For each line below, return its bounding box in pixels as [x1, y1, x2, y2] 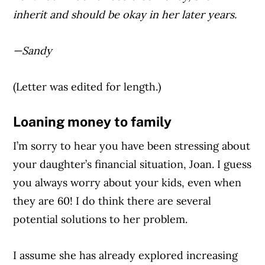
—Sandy [13, 44, 53, 58]
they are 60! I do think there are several [13, 193, 212, 208]
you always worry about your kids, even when [13, 175, 242, 189]
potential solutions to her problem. [13, 212, 188, 226]
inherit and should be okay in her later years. [13, 8, 237, 22]
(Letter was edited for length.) [13, 80, 161, 94]
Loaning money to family [13, 114, 172, 130]
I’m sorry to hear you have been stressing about [13, 138, 251, 153]
